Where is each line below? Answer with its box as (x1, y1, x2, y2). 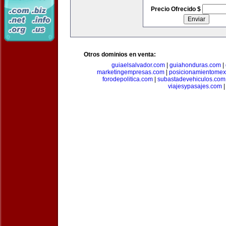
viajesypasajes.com (167, 83, 222, 90)
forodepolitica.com (102, 76, 153, 83)
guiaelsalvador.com (111, 62, 165, 69)
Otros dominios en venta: (84, 51, 156, 58)
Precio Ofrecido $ (150, 6, 202, 13)
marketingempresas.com (97, 69, 164, 76)
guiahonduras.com (169, 62, 221, 69)
